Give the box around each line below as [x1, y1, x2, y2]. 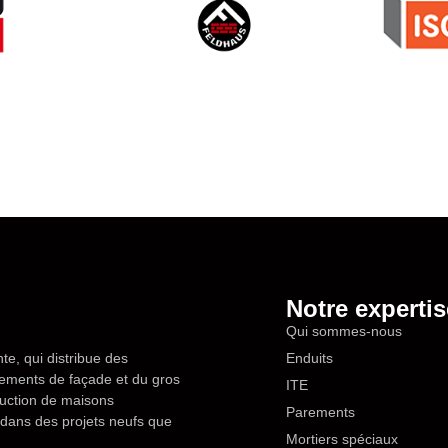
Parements [285, 403, 355, 420]
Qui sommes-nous [285, 322, 402, 339]
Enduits [285, 349, 333, 366]
